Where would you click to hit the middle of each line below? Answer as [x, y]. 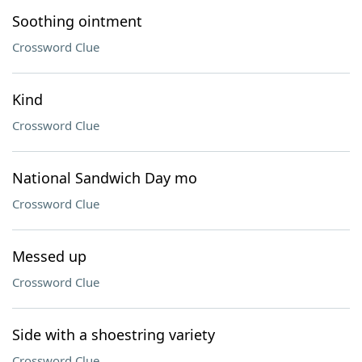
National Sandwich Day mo [105, 178]
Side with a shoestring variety [114, 335]
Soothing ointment [77, 21]
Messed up [49, 256]
